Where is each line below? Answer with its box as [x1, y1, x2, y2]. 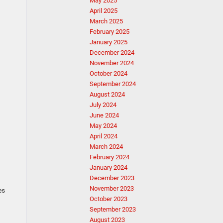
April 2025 [90, 7, 117, 14]
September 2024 [90, 80, 136, 88]
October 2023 [90, 195, 127, 203]
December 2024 [90, 49, 134, 56]
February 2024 [90, 153, 129, 161]
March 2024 [90, 143, 123, 150]
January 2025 [90, 38, 127, 46]
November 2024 [90, 59, 134, 67]
